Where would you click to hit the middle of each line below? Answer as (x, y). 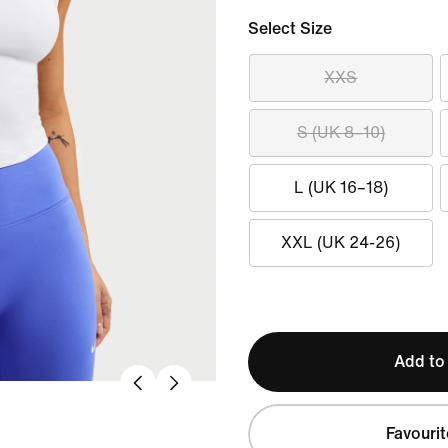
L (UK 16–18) (340, 187)
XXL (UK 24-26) (341, 242)
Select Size (290, 28)
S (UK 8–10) (340, 132)
